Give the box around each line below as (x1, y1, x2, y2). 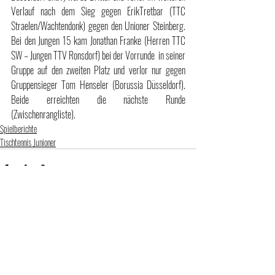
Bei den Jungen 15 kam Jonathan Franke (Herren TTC (11, 33, 185, 48)
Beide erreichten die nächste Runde (11, 91, 185, 107)
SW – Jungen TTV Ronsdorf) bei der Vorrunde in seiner (11, 47, 185, 63)
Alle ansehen (162, 232, 196, 246)
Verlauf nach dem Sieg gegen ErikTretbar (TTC (11, 3, 185, 18)
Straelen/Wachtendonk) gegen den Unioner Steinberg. (11, 18, 185, 33)
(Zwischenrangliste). (11, 106, 76, 122)
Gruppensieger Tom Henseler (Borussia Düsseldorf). (11, 77, 185, 92)
